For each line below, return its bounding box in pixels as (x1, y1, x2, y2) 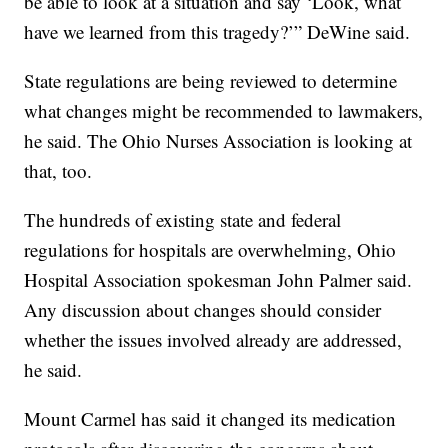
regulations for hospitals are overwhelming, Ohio (24, 237, 397, 263)
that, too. (24, 158, 93, 184)
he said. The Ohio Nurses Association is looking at (24, 128, 413, 154)
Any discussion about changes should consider (24, 297, 382, 323)
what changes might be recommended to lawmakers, (24, 98, 424, 124)
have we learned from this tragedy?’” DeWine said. (24, 19, 411, 45)
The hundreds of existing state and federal (24, 207, 342, 233)
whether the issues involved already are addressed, (24, 327, 403, 353)
